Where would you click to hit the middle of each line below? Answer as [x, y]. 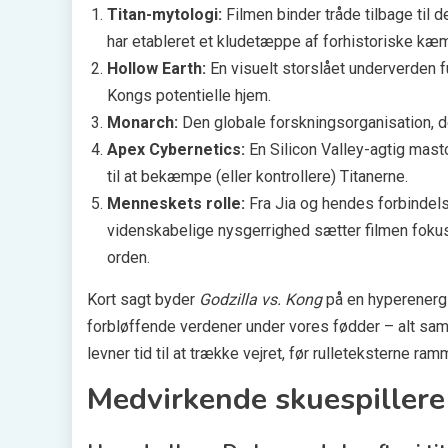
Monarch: [142, 122]
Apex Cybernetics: [176, 149]
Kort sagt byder [143, 299]
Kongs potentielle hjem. [189, 95]
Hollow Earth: [156, 68]
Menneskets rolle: [176, 203]
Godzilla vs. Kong [260, 299]
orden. [128, 257]
